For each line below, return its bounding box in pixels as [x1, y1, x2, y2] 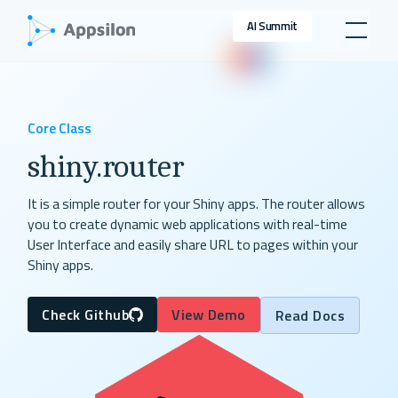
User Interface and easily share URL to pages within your [28, 234, 359, 256]
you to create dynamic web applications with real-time [28, 213, 348, 235]
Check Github [42, 304, 130, 326]
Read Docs [275, 305, 346, 327]
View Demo [171, 304, 246, 326]
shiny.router [28, 147, 185, 185]
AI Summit [246, 17, 298, 36]
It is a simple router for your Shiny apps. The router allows [28, 193, 366, 215]
